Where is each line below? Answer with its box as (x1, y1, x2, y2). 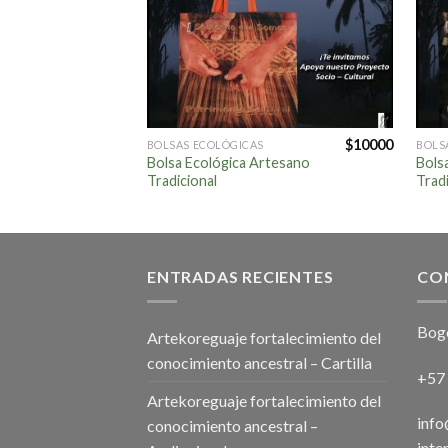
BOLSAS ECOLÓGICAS (146, 138, 264, 152)
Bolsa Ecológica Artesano (146, 154, 310, 172)
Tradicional (146, 172, 217, 190)
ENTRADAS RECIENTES (147, 267, 334, 287)
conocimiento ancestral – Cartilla (147, 352, 372, 372)
